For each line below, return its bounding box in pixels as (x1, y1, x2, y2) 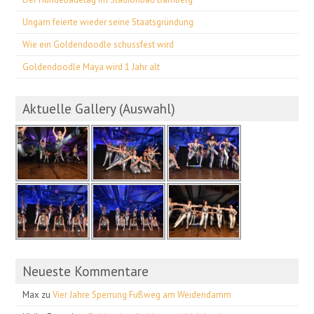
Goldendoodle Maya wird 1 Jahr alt (22, 60, 161, 73)
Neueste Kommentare (22, 262, 149, 280)
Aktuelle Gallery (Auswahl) (22, 100, 176, 117)
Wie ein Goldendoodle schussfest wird (22, 38, 175, 50)
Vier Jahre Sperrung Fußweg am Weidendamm (53, 288, 232, 301)
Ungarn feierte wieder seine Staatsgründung (22, 15, 194, 28)
